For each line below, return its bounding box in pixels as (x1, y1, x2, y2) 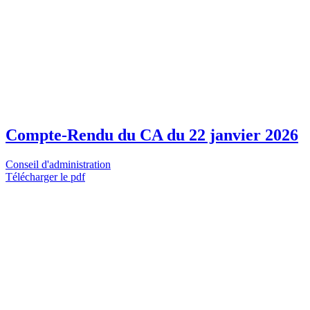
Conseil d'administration (6, 158, 111, 171)
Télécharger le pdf (6, 171, 85, 183)
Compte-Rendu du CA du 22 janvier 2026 (6, 126, 298, 145)
